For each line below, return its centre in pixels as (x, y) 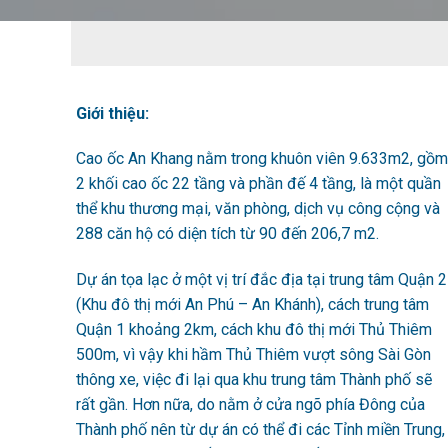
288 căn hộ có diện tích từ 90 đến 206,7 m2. (227, 234)
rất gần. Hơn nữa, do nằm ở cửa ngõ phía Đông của (250, 405)
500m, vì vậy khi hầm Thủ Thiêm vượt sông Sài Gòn (253, 355)
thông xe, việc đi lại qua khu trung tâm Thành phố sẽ (253, 380)
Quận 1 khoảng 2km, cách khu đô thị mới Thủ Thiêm (253, 330)
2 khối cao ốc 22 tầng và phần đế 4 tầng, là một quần (258, 184)
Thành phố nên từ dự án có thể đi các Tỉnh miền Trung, (260, 430)
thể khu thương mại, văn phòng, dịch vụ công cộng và (257, 209)
